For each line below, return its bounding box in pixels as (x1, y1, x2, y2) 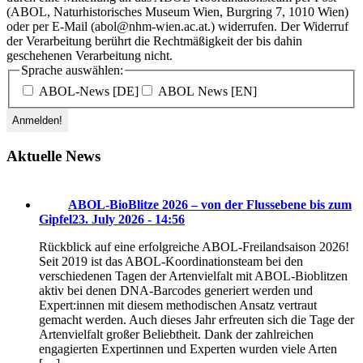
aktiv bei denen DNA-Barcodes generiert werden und (39, 284, 313, 298)
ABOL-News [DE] (36, 83, 139, 98)
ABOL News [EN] (155, 83, 257, 98)
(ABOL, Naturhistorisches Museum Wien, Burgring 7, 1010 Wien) (6, 5, 348, 19)
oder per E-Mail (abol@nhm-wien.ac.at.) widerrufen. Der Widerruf (6, 19, 348, 34)
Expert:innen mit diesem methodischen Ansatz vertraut (39, 298, 317, 313)
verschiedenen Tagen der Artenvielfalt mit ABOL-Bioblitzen (39, 269, 348, 284)
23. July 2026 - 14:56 (72, 212, 185, 227)
